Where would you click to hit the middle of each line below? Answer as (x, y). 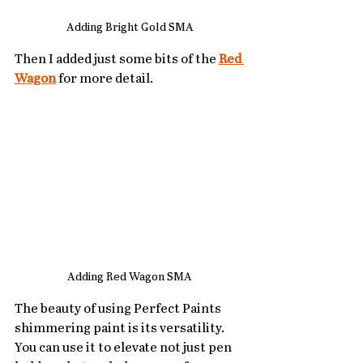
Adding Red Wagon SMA (130, 278)
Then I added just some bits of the (117, 60)
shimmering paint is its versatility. (121, 329)
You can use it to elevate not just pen (124, 348)
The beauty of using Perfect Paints (119, 310)
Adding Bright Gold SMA (130, 28)
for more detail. (105, 79)
